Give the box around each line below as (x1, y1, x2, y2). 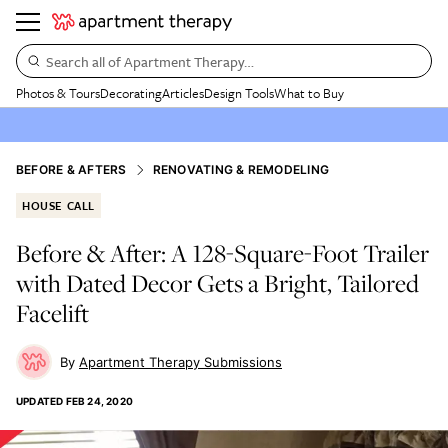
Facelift (16, 296, 89, 330)
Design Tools (204, 83, 274, 103)
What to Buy (274, 83, 344, 103)
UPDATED (16, 395, 64, 407)
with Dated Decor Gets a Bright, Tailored (16, 266, 419, 300)
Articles (162, 83, 204, 103)
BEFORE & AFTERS (16, 162, 127, 177)
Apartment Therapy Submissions (79, 354, 282, 370)
